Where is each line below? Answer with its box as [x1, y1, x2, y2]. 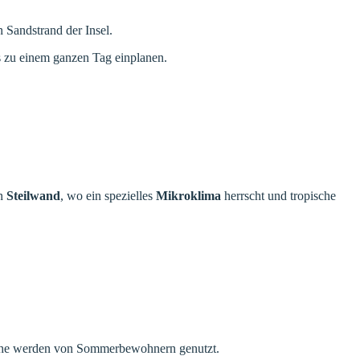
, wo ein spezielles [60, 188, 156, 202]
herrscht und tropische [221, 188, 336, 202]
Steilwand [6, 188, 60, 202]
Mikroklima [156, 188, 221, 202]
